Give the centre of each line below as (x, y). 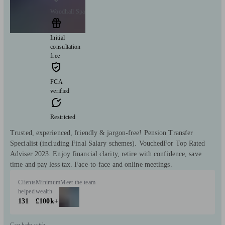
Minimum (48, 182)
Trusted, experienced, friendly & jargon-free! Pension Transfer (102, 133)
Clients (27, 182)
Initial (58, 37)
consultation (66, 46)
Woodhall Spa (68, 11)
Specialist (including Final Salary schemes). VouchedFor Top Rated (108, 143)
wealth (44, 191)
